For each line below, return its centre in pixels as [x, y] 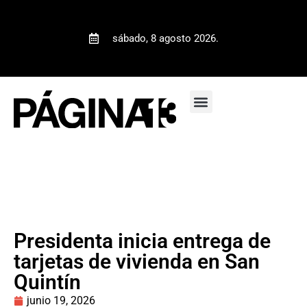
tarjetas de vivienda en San [137, 261]
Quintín [47, 282]
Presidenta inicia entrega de [142, 241]
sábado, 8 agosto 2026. [165, 38]
